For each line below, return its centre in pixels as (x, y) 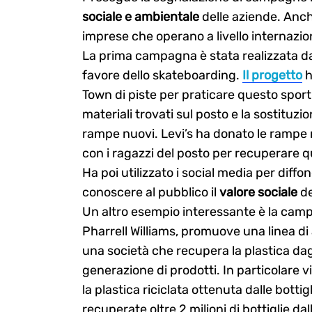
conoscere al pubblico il (150, 193)
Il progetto (272, 76)
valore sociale (258, 193)
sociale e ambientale (140, 17)
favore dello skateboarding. (162, 76)
